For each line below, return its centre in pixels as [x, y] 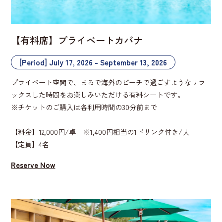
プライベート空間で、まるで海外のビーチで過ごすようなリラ [108, 82]
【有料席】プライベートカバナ [77, 40]
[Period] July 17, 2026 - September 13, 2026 [93, 62]
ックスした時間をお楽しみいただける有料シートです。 [98, 95]
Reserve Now [33, 165]
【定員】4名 [30, 144]
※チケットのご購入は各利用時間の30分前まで [84, 107]
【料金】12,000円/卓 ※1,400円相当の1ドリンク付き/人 [100, 132]
